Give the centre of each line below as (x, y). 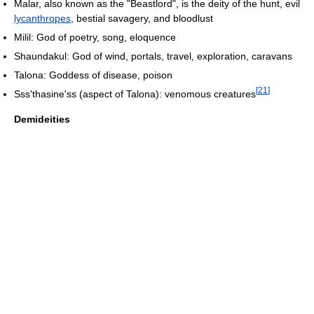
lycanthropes (42, 19)
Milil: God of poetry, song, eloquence (95, 37)
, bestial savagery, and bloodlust (142, 19)
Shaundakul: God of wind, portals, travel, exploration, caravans (153, 56)
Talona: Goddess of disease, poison (93, 75)
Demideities (42, 119)
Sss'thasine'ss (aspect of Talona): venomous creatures (135, 94)
